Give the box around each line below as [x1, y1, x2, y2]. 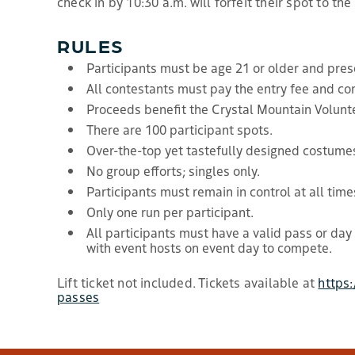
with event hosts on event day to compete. [86, 239, 332, 257]
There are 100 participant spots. [86, 120, 273, 139]
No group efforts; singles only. [86, 162, 260, 180]
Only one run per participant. [86, 203, 254, 221]
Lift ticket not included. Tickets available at [57, 273, 319, 292]
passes [57, 288, 100, 306]
